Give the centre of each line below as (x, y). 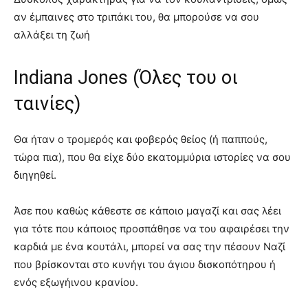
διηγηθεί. (35, 175)
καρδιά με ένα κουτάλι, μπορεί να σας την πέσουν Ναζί (150, 246)
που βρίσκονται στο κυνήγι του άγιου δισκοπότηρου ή (145, 264)
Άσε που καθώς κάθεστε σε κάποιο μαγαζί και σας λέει (147, 210)
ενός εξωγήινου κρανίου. (76, 282)
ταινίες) (47, 103)
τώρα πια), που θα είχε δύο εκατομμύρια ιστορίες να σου (152, 157)
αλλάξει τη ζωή (52, 34)
